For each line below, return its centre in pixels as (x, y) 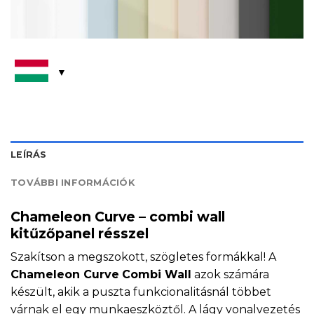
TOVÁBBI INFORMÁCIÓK (73, 182)
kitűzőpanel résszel (80, 233)
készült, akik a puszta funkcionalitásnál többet (141, 292)
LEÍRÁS (29, 154)
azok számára (230, 275)
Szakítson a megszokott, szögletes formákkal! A (143, 257)
